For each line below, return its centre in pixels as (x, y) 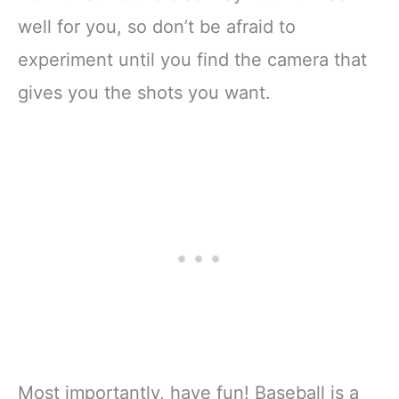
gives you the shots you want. (144, 92)
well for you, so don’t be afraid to (157, 26)
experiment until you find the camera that (192, 59)
